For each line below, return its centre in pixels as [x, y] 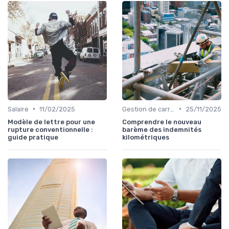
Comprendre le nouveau [162, 122]
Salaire [18, 109]
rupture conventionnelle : [50, 129]
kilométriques [146, 137]
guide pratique [33, 137]
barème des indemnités [162, 129]
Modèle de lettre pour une [51, 122]
